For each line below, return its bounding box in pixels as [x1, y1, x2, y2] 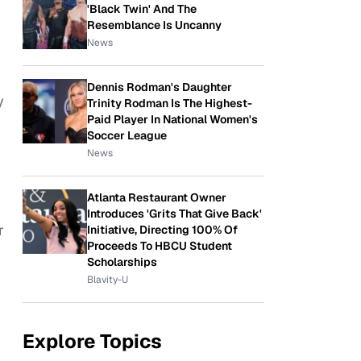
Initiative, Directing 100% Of [87, 222, 238, 237]
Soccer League [87, 128, 167, 143]
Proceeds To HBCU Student [87, 239, 232, 253]
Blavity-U [87, 273, 128, 286]
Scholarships [87, 255, 157, 269]
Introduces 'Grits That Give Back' [87, 206, 262, 221]
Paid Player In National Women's [87, 112, 258, 127]
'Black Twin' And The [87, 2, 197, 16]
